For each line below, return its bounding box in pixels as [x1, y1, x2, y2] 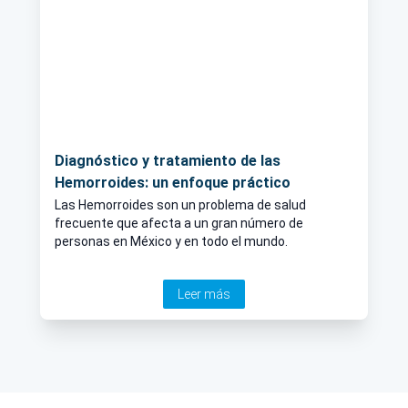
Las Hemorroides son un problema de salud [55, 198, 306, 213]
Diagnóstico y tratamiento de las [55, 152, 280, 170]
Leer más [178, 287, 230, 302]
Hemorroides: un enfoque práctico [55, 174, 291, 192]
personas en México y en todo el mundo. [55, 234, 288, 250]
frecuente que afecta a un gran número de [55, 216, 303, 231]
